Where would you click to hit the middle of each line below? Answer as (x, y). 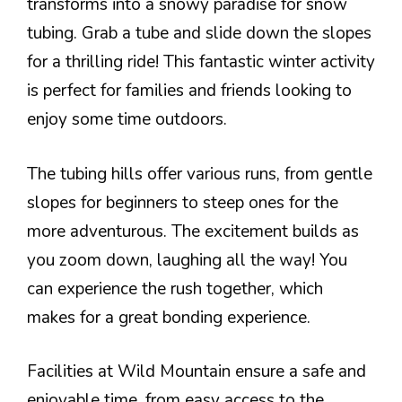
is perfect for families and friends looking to (189, 91)
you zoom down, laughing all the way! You (187, 260)
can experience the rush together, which (175, 288)
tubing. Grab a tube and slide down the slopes (199, 33)
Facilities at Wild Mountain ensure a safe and (197, 371)
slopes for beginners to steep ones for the (183, 202)
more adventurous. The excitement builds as (193, 231)
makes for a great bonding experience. (169, 317)
